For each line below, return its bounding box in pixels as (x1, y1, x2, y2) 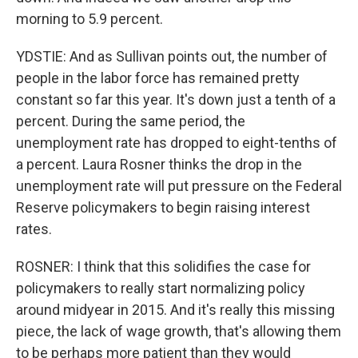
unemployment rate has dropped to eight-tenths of (16, 134, 337, 151)
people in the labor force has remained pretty (16, 70, 300, 86)
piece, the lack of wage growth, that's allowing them (16, 323, 341, 340)
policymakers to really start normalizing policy (16, 280, 305, 296)
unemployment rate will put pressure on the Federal (16, 177, 342, 194)
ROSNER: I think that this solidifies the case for (16, 258, 311, 275)
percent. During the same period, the (16, 113, 245, 129)
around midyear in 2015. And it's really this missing (16, 301, 335, 318)
